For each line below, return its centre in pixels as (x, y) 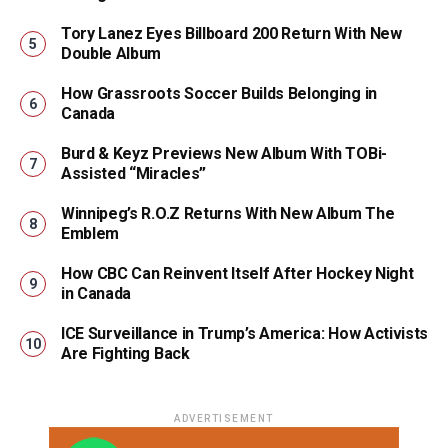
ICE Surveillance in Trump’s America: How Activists (244, 333)
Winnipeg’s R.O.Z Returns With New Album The (228, 213)
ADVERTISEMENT (224, 418)
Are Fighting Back (125, 353)
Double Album (111, 53)
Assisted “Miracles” (133, 173)
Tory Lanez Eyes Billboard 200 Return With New (231, 33)
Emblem (90, 233)
